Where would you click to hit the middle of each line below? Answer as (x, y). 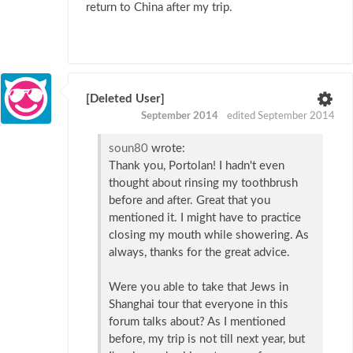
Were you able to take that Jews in (199, 287)
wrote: (167, 148)
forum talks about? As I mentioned (197, 321)
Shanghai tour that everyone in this (199, 304)
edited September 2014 (281, 117)
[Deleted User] (125, 99)
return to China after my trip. (159, 8)
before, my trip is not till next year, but (207, 339)
